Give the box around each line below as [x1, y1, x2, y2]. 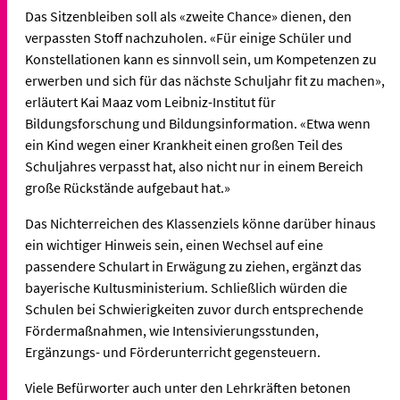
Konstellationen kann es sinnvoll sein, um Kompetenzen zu [25, 50, 377, 69]
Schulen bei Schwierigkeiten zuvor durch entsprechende [25, 300, 363, 319]
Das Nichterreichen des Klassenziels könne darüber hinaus [25, 214, 376, 233]
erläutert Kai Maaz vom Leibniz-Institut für [25, 93, 276, 112]
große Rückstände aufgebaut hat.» [25, 179, 233, 197]
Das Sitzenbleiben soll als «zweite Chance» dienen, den [25, 7, 352, 26]
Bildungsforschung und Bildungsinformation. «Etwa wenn [25, 114, 371, 133]
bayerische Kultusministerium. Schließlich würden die [25, 279, 347, 297]
